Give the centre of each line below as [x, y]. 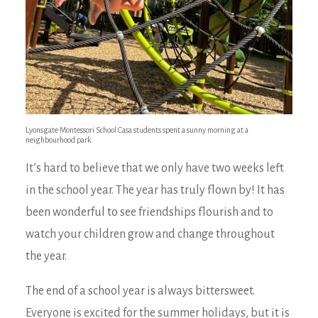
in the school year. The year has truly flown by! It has [155, 190]
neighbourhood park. [59, 140]
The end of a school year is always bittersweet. [140, 291]
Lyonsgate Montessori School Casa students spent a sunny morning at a [137, 130]
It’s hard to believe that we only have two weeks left [155, 168]
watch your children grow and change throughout [150, 234]
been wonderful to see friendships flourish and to [149, 212]
